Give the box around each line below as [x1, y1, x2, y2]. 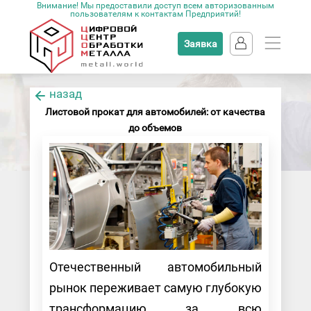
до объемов [128, 122, 183, 133]
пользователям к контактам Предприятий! [70, 9, 241, 19]
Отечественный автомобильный [49, 259, 262, 274]
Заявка [183, 38, 217, 49]
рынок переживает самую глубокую [49, 280, 262, 295]
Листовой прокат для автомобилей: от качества [45, 106, 266, 117]
